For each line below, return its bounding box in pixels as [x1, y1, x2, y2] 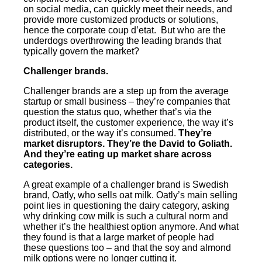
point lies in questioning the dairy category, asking [23, 200, 229, 211]
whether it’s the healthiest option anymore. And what [23, 221, 239, 232]
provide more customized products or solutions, [23, 14, 218, 25]
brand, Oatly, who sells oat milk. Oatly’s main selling [23, 189, 237, 200]
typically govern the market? [23, 46, 139, 56]
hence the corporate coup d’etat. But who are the [23, 25, 226, 35]
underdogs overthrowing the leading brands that [23, 35, 221, 46]
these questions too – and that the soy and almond [23, 242, 231, 253]
